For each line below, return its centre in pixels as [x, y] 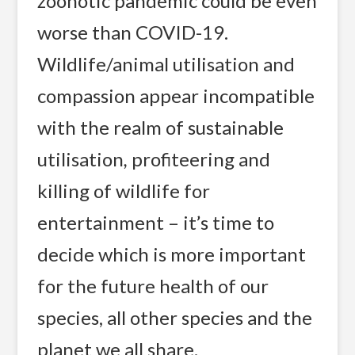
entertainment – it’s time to [156, 222]
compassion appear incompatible [176, 95]
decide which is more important [172, 254]
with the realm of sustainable [161, 127]
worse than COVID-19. [133, 32]
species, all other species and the [175, 317]
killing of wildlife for [124, 190]
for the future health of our [153, 285]
